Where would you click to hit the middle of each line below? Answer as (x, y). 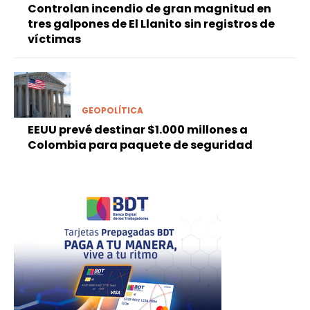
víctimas (54, 39)
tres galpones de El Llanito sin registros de (151, 24)
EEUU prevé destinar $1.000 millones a (138, 129)
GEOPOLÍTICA (112, 110)
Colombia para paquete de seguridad (140, 145)
